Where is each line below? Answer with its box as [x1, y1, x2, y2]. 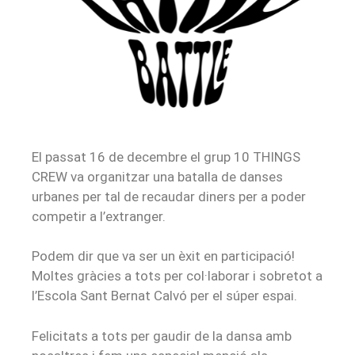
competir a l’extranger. [32, 208, 166, 224]
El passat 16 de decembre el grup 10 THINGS [32, 148, 300, 165]
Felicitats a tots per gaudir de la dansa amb [32, 327, 292, 344]
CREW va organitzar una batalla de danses [32, 168, 283, 185]
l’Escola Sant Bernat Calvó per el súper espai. [32, 288, 297, 304]
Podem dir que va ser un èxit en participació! [32, 248, 295, 265]
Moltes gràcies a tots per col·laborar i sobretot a [32, 268, 323, 284]
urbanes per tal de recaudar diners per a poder [32, 188, 306, 204]
